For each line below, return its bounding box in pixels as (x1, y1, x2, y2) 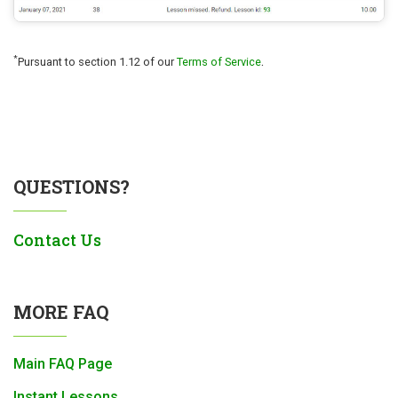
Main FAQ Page (13, 354, 112, 372)
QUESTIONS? (13, 174, 130, 198)
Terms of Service (177, 54, 261, 68)
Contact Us (13, 228, 101, 251)
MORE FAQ (13, 299, 108, 323)
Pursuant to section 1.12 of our (18, 54, 177, 68)
